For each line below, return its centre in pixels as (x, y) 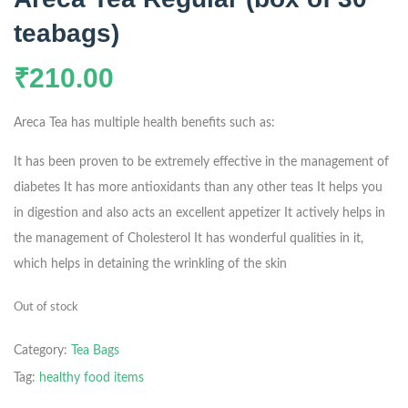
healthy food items (92, 377)
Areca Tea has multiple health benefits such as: (144, 122)
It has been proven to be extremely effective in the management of (201, 162)
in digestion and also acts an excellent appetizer (147, 213)
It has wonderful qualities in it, (277, 238)
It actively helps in (333, 213)
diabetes (37, 187)
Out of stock (46, 307)
